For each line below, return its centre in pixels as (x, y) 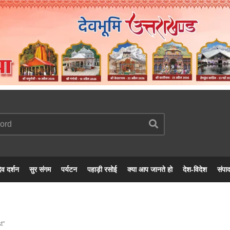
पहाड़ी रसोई (102, 170)
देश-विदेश (195, 170)
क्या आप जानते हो (150, 170)
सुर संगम (40, 170)
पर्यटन (69, 170)
